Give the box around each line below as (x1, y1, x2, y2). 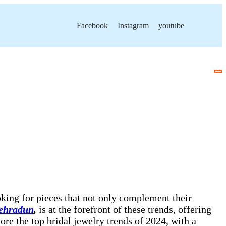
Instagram (117, 21, 149, 30)
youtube (158, 21, 184, 30)
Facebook (76, 21, 108, 30)
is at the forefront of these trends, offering (36, 204, 211, 215)
